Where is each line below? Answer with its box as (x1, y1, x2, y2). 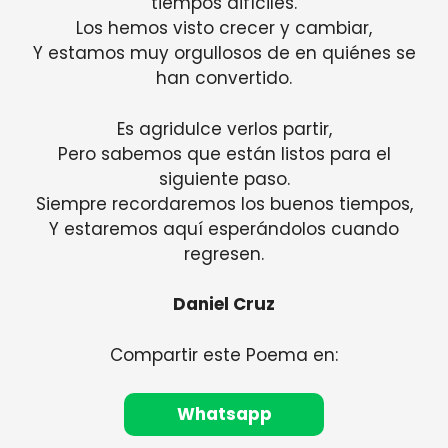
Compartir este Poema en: (110, 342, 338, 367)
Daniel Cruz (173, 292, 275, 317)
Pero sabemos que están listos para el (57, 141, 391, 166)
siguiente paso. (158, 166, 290, 191)
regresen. (184, 241, 264, 266)
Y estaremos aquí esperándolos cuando (49, 216, 399, 241)
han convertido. (156, 66, 292, 91)
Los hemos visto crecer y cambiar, (76, 16, 372, 41)
